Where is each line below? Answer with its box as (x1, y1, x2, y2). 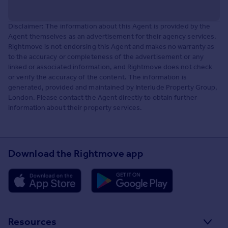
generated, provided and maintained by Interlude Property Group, (8, 82, 218, 92)
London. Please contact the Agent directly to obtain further (8, 93, 197, 102)
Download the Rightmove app (8, 147, 143, 159)
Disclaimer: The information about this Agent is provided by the (8, 21, 211, 31)
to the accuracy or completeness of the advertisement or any (8, 52, 204, 61)
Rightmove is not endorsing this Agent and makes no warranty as (8, 42, 215, 51)
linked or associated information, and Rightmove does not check (8, 62, 213, 71)
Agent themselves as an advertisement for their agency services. (8, 32, 217, 41)
